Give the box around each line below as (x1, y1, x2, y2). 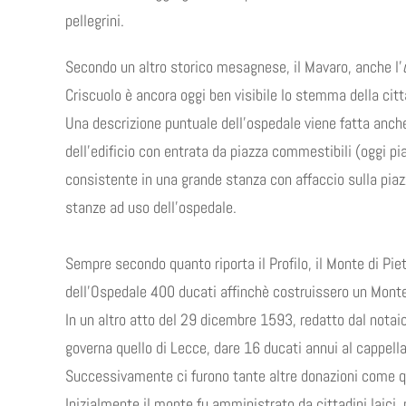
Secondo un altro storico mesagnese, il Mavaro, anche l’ (65, 56, 402, 77)
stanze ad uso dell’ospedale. (65, 197, 237, 217)
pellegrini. (65, 10, 124, 31)
